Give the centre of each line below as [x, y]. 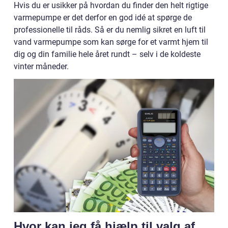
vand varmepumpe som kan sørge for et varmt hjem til [111, 42]
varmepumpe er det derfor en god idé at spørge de [103, 17]
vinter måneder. [41, 66]
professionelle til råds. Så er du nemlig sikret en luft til [110, 30]
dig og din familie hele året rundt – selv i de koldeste [107, 54]
